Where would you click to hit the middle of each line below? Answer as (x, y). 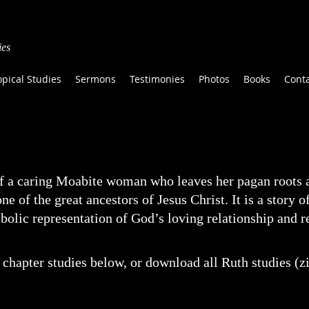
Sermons (96, 79)
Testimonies (157, 79)
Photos (214, 79)
